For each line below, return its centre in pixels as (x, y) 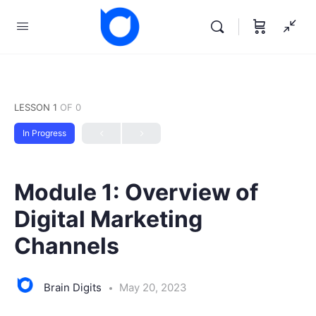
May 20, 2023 (153, 287)
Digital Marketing (108, 219)
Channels (67, 246)
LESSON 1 (37, 107)
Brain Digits (74, 287)
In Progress (44, 133)
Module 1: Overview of (136, 192)
